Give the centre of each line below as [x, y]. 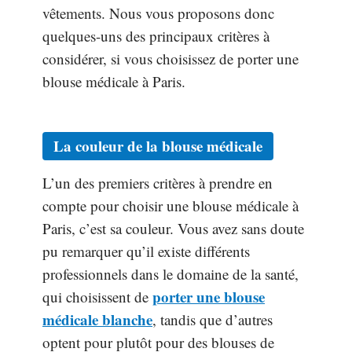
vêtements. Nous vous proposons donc [158, 13]
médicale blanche [97, 320]
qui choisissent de [97, 297]
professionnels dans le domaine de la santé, [170, 274]
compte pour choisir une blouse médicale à [170, 206]
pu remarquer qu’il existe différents [146, 251]
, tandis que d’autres [213, 320]
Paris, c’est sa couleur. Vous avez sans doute [173, 229]
